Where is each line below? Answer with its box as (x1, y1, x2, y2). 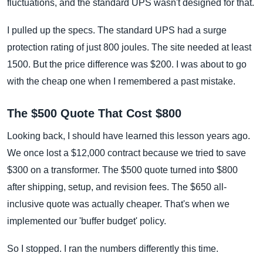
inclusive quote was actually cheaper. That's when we (7, 198, 230, 210)
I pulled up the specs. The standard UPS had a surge (7, 25, 227, 36)
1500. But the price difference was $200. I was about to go (7, 59, 247, 70)
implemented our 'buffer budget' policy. (7, 215, 166, 227)
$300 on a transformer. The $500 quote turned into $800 (7, 164, 238, 176)
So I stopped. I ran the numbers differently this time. (7, 243, 218, 254)
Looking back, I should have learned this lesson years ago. (7, 130, 250, 141)
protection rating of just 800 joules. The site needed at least (7, 42, 251, 53)
